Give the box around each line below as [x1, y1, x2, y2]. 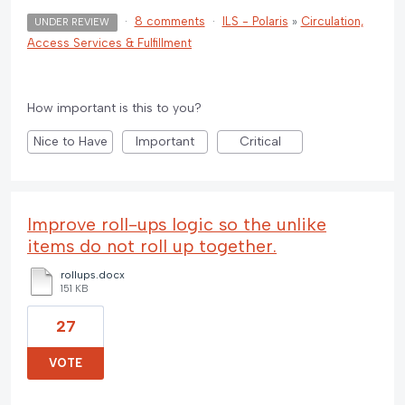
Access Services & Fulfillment [27, 36, 192, 51]
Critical [239, 134, 281, 150]
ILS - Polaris [221, 14, 288, 29]
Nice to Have [33, 134, 108, 150]
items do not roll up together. [27, 235, 277, 258]
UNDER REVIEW [34, 16, 110, 29]
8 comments [134, 14, 205, 29]
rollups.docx [61, 268, 125, 282]
